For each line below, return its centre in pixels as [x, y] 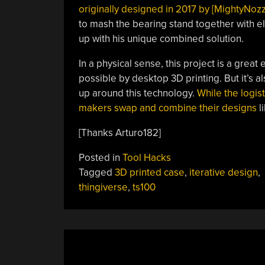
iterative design [223, 172]
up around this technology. [138, 93]
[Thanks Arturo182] [119, 133]
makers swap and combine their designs [167, 108]
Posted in [100, 158]
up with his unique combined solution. [161, 39]
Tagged [96, 172]
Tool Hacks [146, 158]
